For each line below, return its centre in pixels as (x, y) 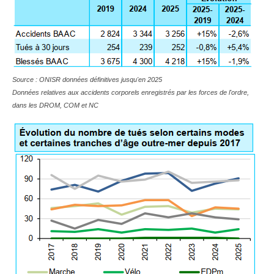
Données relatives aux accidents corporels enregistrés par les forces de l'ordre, (131, 92)
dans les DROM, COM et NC (55, 105)
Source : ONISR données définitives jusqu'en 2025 (87, 79)
